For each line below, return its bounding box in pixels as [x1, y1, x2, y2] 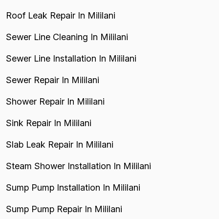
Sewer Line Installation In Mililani [6, 53, 136, 64]
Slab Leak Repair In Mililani [6, 139, 113, 150]
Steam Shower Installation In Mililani [6, 161, 151, 171]
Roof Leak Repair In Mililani [6, 10, 115, 21]
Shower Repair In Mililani [6, 96, 105, 107]
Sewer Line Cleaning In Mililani [6, 32, 128, 42]
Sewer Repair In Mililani [6, 75, 99, 85]
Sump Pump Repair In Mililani [6, 204, 122, 214]
